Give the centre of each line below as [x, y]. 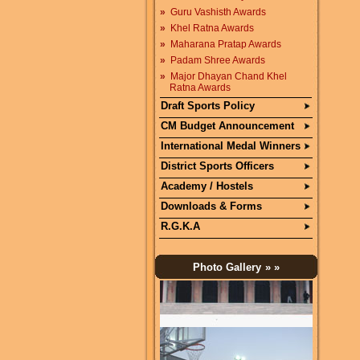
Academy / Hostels [207, 186]
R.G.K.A [180, 226]
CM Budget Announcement [227, 126]
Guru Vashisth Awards [218, 12]
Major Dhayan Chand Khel [229, 76]
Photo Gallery [229, 267]
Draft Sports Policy [208, 106]
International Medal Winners [231, 146]
